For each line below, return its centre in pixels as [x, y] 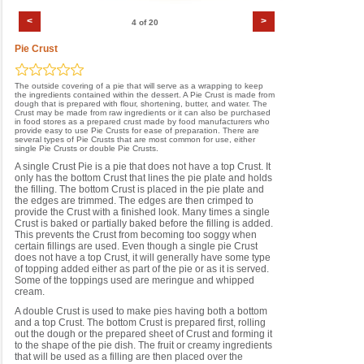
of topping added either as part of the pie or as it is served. [142, 269]
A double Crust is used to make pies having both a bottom [141, 311]
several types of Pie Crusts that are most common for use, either [135, 139]
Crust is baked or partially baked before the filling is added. [144, 223]
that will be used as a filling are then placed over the [129, 357]
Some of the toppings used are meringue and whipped [134, 280]
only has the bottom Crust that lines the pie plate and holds [143, 178]
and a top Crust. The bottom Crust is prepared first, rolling [140, 323]
